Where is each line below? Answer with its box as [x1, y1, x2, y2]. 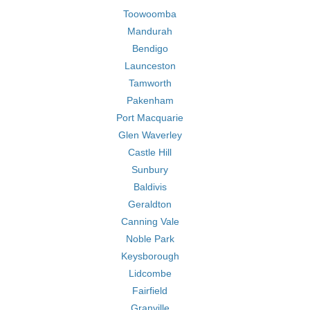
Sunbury [131, 164, 168, 175]
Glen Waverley [118, 129, 182, 140]
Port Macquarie [116, 112, 183, 123]
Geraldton [128, 199, 172, 210]
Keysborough [120, 250, 179, 262]
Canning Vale [120, 216, 179, 227]
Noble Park [125, 233, 174, 244]
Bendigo [131, 43, 168, 54]
